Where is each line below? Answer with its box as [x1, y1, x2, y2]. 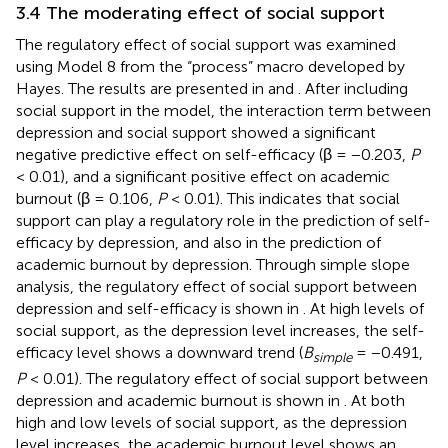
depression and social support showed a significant [16, 122, 376, 142]
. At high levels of [303, 298, 424, 318]
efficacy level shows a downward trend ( [16, 342, 303, 362]
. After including [298, 78, 408, 98]
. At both [344, 390, 405, 410]
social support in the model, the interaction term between [16, 100, 431, 120]
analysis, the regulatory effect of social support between [16, 276, 417, 296]
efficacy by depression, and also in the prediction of [16, 232, 381, 252]
